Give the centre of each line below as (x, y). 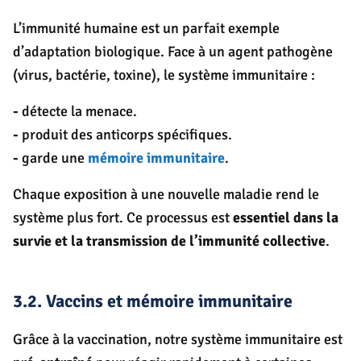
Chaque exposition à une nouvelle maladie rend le (166, 195)
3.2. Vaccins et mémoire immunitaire (153, 301)
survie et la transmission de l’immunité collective (169, 241)
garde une (53, 158)
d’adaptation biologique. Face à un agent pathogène (173, 52)
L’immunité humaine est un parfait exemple (146, 29)
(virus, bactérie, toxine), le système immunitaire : (164, 75)
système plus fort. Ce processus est (123, 218)
